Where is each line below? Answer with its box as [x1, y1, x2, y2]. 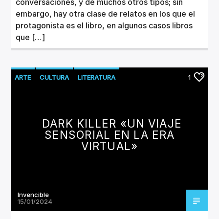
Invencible [18, 190, 49, 198]
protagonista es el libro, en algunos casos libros [16, 20, 193, 30]
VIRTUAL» [81, 139, 138, 153]
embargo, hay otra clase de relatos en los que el [16, 8, 196, 19]
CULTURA [40, 73, 69, 81]
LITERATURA [78, 73, 116, 81]
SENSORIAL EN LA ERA [44, 128, 175, 141]
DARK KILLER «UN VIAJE [42, 116, 182, 130]
